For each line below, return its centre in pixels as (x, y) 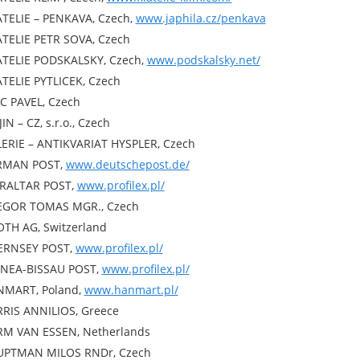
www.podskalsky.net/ (203, 60)
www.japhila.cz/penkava (200, 18)
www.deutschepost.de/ (127, 164)
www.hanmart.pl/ (131, 290)
